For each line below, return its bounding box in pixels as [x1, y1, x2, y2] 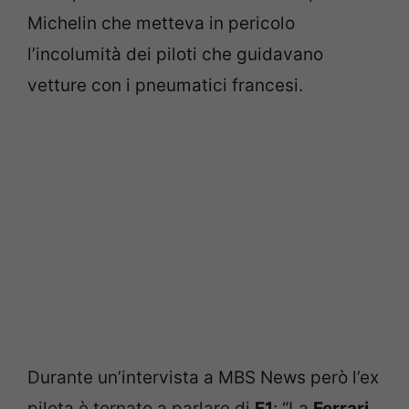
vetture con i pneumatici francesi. [27, 74, 303, 96]
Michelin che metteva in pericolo [27, 12, 295, 34]
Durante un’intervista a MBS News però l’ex [27, 367, 379, 388]
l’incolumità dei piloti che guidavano [27, 43, 323, 65]
